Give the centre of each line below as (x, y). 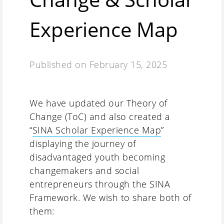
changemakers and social (84, 170)
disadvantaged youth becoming (97, 157)
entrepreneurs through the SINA (100, 184)
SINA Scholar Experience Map (96, 130)
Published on (59, 64)
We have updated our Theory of (98, 103)
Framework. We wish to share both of (110, 197)
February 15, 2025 (128, 64)
